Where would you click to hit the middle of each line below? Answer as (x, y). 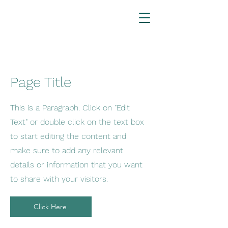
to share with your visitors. (59, 179)
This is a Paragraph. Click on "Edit (70, 108)
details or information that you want (76, 165)
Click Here (50, 207)
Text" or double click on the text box (77, 122)
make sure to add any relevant (67, 150)
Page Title (41, 82)
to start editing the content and (68, 136)
